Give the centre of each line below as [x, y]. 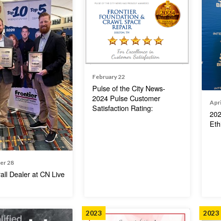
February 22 [109, 76]
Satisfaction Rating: [123, 108]
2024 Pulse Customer [127, 98]
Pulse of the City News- [129, 88]
